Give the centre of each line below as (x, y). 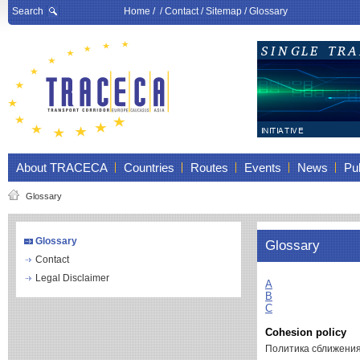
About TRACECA (62, 168)
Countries (149, 168)
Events (263, 168)
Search (28, 11)
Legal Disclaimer (72, 278)
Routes (209, 168)
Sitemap (224, 11)
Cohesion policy (306, 332)
